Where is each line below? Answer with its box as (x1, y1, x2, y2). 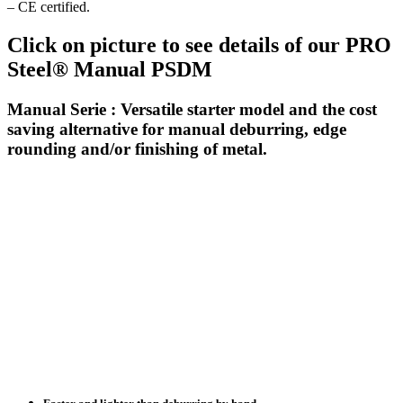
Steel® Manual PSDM (7, 57, 212, 81)
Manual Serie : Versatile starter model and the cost (7, 99, 377, 119)
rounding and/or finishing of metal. (7, 139, 267, 158)
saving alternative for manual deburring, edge (7, 119, 346, 139)
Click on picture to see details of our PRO (7, 32, 391, 57)
